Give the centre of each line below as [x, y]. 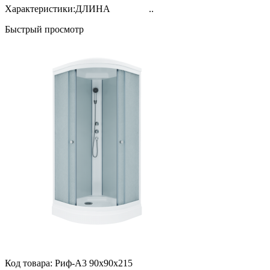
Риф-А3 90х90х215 [94, 263]
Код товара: [30, 263]
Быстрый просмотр [44, 30]
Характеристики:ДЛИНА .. [79, 9]
